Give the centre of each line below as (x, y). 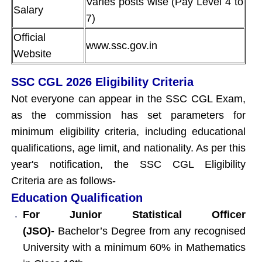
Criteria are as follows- (63, 180)
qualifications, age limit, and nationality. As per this (128, 148)
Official (30, 37)
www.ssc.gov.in (122, 45)
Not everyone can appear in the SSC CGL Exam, (128, 99)
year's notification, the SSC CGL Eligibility (128, 164)
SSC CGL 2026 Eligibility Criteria (102, 82)
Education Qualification (77, 197)
